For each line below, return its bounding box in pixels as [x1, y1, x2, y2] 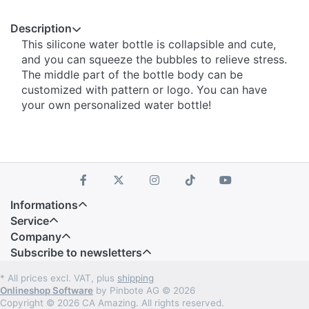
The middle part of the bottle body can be [21, 68, 243, 82]
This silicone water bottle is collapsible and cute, [21, 37, 276, 52]
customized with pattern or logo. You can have [21, 83, 267, 97]
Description [10, 21, 72, 36]
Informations [10, 198, 78, 212]
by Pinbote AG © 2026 [93, 285, 195, 297]
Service [10, 214, 49, 228]
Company [10, 230, 61, 244]
